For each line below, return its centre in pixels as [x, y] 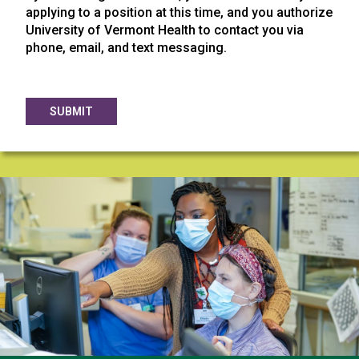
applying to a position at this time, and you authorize [179, 12]
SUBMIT [71, 111]
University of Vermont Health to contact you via [165, 30]
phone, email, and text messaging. [126, 47]
